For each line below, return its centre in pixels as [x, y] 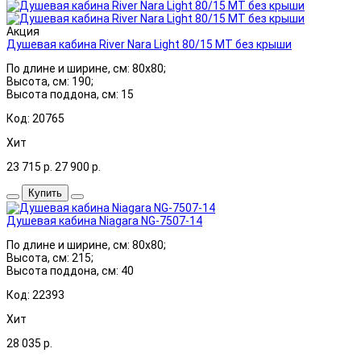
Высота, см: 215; [50, 257]
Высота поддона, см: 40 [70, 270]
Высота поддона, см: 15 [70, 94]
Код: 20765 [35, 118]
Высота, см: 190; [50, 81]
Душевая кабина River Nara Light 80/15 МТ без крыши [149, 44]
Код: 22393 [35, 295]
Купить [45, 193]
